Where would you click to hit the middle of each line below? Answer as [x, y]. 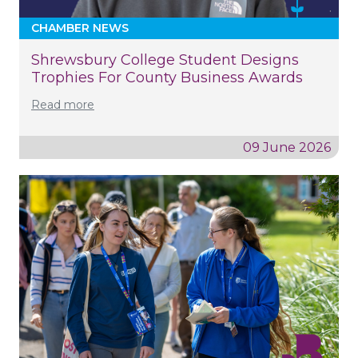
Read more [63, 104]
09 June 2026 [287, 147]
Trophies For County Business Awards [167, 77]
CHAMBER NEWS [80, 28]
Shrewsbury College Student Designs [165, 60]
